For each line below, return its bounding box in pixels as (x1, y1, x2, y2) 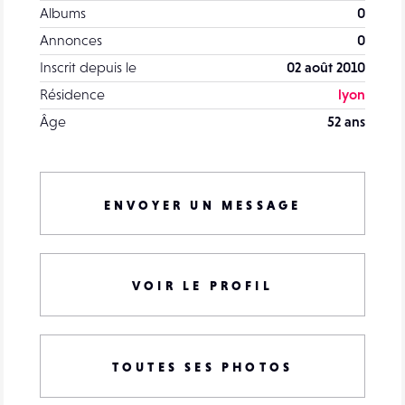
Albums (40, 4, 86, 21)
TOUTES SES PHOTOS (111, 359, 294, 374)
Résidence (40, 85, 105, 102)
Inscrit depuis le (40, 58, 137, 75)
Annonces (40, 31, 102, 48)
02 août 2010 (287, 58, 365, 75)
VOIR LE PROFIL (132, 278, 273, 293)
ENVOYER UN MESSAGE (103, 197, 302, 212)
